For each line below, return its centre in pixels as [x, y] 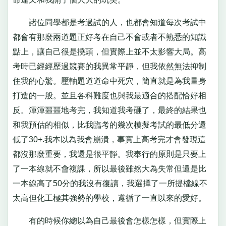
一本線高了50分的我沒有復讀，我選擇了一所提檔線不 [110, 183]
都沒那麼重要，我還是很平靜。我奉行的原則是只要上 [109, 154]
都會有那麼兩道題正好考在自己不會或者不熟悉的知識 [109, 37]
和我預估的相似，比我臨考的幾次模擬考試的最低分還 [109, 125]
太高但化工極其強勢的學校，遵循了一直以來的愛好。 [109, 198]
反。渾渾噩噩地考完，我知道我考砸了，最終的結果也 [109, 110]
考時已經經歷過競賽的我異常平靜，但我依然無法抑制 [109, 66]
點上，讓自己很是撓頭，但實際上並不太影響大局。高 [109, 51]
